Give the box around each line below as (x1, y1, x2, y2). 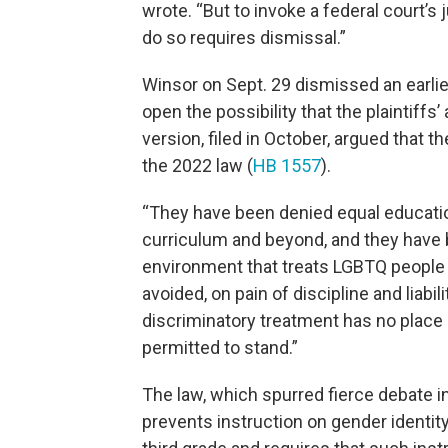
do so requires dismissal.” (142, 26, 346, 48)
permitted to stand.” (142, 336, 298, 358)
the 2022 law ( (142, 154, 253, 176)
